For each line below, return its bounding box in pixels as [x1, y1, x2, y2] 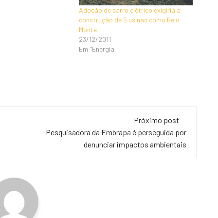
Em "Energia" [79, 44, 117, 53]
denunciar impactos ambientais [84, 140, 186, 149]
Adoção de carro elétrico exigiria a [79, 5, 181, 14]
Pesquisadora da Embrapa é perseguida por [46, 127, 186, 137]
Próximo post [134, 115, 179, 125]
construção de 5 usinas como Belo [79, 15, 180, 24]
